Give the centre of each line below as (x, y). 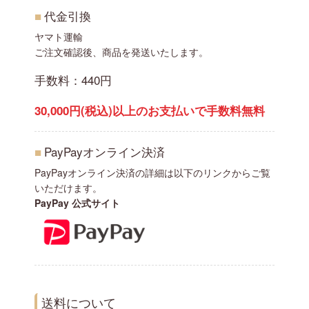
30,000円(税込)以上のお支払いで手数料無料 (150, 111)
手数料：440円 (73, 79)
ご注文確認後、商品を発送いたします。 (121, 52)
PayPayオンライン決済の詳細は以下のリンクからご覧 (152, 172)
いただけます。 (68, 187)
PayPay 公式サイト (77, 202)
